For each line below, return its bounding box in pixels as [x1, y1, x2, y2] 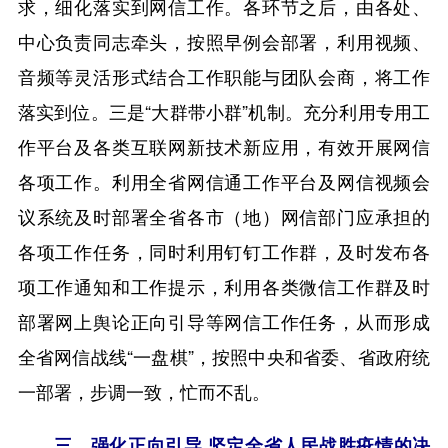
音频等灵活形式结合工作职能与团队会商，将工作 [17, 62, 431, 89]
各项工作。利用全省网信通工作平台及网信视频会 [17, 167, 431, 194]
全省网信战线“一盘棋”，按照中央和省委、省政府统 [17, 342, 431, 369]
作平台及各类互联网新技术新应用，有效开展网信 [17, 132, 431, 159]
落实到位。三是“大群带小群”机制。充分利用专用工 [17, 97, 431, 124]
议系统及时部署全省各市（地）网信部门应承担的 [17, 202, 431, 229]
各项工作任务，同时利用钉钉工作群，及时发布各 [17, 237, 431, 264]
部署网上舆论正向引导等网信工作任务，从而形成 [17, 307, 431, 334]
